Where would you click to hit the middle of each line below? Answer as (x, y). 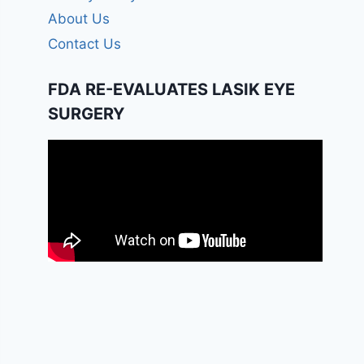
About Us (79, 19)
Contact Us (85, 43)
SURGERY (87, 113)
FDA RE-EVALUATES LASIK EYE (172, 89)
